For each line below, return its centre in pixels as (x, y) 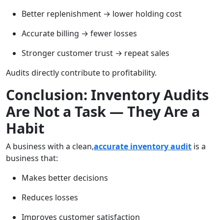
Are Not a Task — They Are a (103, 111)
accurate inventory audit (143, 147)
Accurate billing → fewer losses (79, 34)
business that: (32, 158)
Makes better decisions (65, 178)
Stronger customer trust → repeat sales (96, 53)
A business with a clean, (50, 147)
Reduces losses (50, 198)
